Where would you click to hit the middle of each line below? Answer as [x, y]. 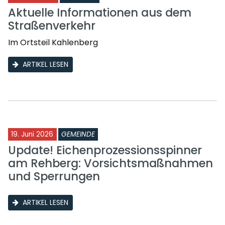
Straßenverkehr [52, 25]
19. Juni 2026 [32, 134]
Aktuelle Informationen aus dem [100, 12]
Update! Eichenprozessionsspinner [105, 150]
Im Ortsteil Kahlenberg [53, 42]
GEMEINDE [78, 134]
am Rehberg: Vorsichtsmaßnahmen [110, 163]
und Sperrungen [54, 176]
